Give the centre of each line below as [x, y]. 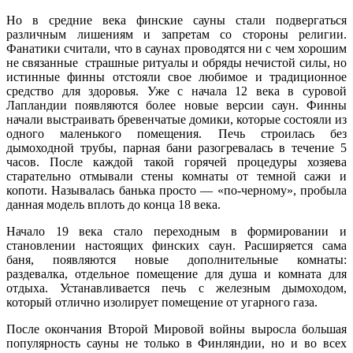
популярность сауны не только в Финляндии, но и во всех [176, 343]
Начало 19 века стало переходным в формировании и [176, 231]
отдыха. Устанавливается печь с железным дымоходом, [176, 288]
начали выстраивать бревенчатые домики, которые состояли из [176, 119]
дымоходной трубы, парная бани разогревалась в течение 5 [176, 147]
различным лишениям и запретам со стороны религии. [176, 34]
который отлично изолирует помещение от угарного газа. [162, 302]
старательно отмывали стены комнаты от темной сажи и [176, 176]
